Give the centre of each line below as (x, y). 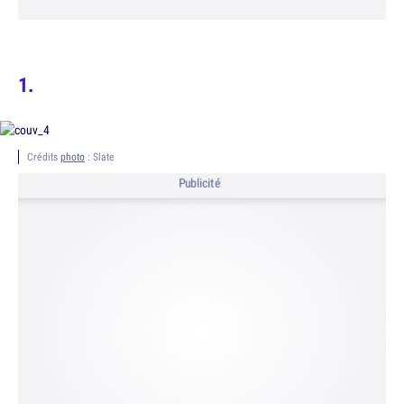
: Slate (100, 156)
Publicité (199, 184)
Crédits (44, 156)
